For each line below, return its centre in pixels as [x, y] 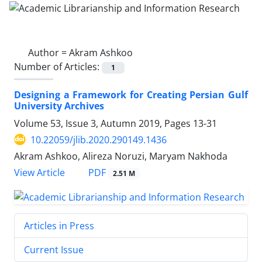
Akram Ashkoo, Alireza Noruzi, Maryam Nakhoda [121, 156]
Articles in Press [59, 225]
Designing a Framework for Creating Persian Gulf [131, 94]
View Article [39, 173]
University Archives [59, 106]
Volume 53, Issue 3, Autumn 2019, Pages [104, 123]
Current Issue [54, 249]
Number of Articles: [58, 66]
